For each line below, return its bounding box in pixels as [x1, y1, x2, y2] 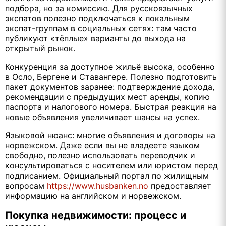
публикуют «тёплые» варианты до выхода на [5, 33, 186, 44]
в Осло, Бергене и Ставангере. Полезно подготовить [5, 72, 217, 82]
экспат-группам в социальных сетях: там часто [5, 23, 197, 34]
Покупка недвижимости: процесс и [5, 209, 186, 221]
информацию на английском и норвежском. [5, 191, 181, 201]
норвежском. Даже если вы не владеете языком [5, 140, 200, 151]
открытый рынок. [5, 43, 75, 54]
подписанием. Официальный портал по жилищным [5, 171, 209, 181]
